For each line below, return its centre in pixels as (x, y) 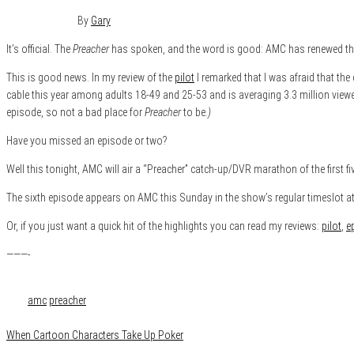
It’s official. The (40, 49)
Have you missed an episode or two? (87, 140)
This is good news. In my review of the (90, 77)
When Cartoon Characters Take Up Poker (95, 335)
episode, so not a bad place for (75, 112)
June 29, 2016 (38, 20)
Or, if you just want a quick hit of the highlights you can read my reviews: (164, 226)
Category (26, 282)
